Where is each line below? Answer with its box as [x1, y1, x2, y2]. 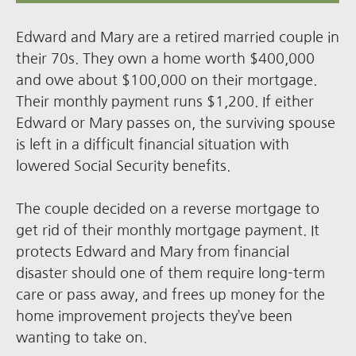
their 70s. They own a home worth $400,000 [16, 52, 315, 67]
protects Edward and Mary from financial [16, 245, 289, 260]
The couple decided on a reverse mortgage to [16, 202, 319, 217]
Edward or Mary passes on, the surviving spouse [16, 116, 335, 131]
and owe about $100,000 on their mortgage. [16, 73, 317, 88]
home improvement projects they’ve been [16, 309, 292, 324]
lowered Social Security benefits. [16, 159, 230, 174]
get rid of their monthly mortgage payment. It [16, 223, 319, 238]
